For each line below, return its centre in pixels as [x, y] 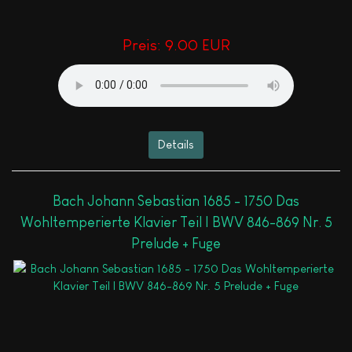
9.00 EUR [197, 44]
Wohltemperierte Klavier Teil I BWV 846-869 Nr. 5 [176, 223]
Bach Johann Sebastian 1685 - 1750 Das [176, 202]
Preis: [143, 44]
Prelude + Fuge [176, 244]
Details [176, 145]
